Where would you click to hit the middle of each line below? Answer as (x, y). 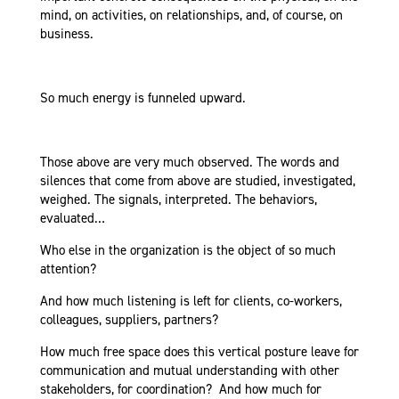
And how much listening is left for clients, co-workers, (191, 301)
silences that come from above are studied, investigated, (197, 181)
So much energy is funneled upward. (142, 98)
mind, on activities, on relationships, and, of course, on (191, 16)
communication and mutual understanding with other (189, 371)
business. (66, 34)
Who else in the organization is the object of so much (187, 251)
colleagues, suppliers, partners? (129, 320)
